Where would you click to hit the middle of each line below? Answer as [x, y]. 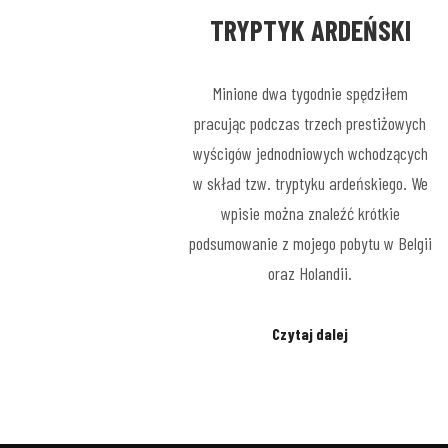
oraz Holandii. [310, 272]
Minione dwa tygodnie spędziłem [310, 92]
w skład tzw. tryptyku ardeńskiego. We [310, 182]
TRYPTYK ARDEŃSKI [310, 30]
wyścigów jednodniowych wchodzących [310, 152]
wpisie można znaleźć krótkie [310, 212]
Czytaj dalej [310, 334]
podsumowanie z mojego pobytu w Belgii [310, 242]
